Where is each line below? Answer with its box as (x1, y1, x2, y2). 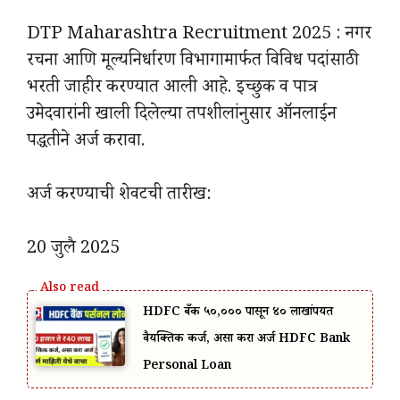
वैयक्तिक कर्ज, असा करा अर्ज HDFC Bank (143, 330, 350, 351)
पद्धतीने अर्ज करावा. (27, 129, 145, 158)
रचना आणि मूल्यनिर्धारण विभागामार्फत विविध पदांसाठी (27, 48, 359, 78)
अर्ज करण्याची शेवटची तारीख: (27, 182, 212, 212)
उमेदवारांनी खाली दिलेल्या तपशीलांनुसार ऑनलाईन (27, 102, 337, 131)
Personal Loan (143, 357, 231, 378)
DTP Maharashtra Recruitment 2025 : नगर (27, 21, 371, 51)
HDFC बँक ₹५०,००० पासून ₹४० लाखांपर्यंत (143, 304, 333, 324)
